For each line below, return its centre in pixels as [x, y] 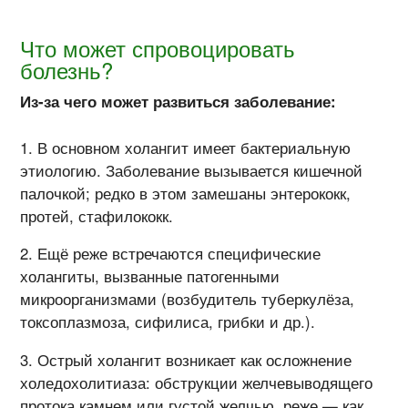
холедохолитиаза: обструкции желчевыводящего [197, 383]
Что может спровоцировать [158, 48]
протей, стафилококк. [97, 215]
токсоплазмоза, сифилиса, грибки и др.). [168, 322]
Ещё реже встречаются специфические [179, 254]
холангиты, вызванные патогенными [150, 276]
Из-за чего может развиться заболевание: [178, 102]
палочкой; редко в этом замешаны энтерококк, [186, 193]
